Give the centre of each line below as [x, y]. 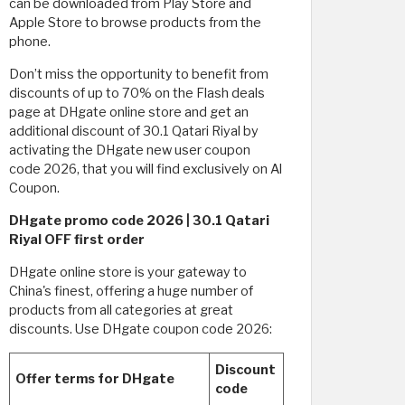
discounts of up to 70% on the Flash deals [137, 93]
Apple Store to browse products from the [135, 23]
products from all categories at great [121, 310]
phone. [30, 42]
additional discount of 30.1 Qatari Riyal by [134, 131]
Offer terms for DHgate [95, 379]
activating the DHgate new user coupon [130, 150]
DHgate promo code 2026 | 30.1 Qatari [139, 221]
